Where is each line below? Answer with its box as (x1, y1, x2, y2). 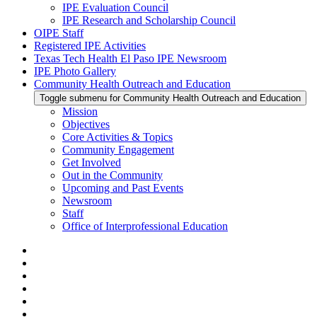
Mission (62, 105, 98, 117)
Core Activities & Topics (62, 131, 173, 143)
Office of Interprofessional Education (62, 220, 228, 232)
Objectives (62, 118, 110, 130)
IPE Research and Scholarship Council (62, 14, 236, 26)
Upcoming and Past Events (62, 182, 183, 194)
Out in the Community (62, 169, 163, 181)
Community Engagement (62, 144, 174, 156)
